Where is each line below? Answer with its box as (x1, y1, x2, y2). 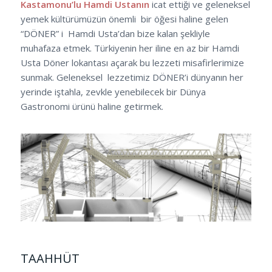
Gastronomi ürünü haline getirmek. (20, 100, 163, 113)
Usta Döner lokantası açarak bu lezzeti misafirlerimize (20, 56, 244, 69)
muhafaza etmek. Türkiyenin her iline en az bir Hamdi (20, 42, 239, 55)
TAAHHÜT (20, 250, 80, 267)
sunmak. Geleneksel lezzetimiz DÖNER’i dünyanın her (20, 71, 243, 84)
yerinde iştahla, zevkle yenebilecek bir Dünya (20, 86, 206, 98)
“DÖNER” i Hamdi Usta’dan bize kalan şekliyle (20, 27, 210, 40)
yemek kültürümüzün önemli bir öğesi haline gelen (20, 13, 228, 25)
